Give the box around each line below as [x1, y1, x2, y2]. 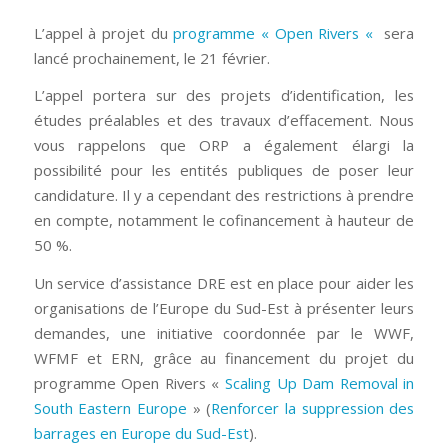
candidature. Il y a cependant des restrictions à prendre [33, 185, 415, 206]
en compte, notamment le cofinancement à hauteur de [33, 210, 415, 231]
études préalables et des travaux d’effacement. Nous [33, 110, 415, 131]
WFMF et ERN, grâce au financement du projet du [33, 347, 415, 368]
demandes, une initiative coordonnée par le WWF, [33, 322, 415, 343]
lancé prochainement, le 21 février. [33, 47, 270, 68]
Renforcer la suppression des [211, 397, 415, 418]
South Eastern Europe [33, 397, 187, 418]
